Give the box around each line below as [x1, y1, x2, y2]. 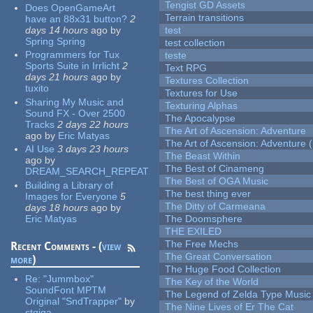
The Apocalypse [165, 112, 236, 124]
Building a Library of [25, 179, 114, 191]
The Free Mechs [165, 238, 239, 250]
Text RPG [165, 62, 208, 74]
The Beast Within [165, 150, 241, 162]
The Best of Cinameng [165, 163, 265, 175]
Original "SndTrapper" [25, 295, 122, 307]
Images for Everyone [25, 190, 118, 202]
